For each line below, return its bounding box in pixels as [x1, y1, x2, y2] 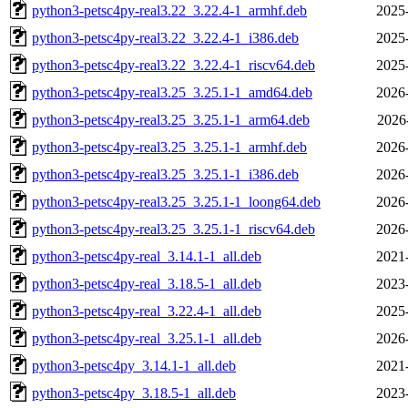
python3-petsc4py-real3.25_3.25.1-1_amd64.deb [32, 84, 312, 100]
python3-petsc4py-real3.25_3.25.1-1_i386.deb [32, 166, 299, 182]
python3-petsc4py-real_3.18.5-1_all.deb [32, 275, 261, 291]
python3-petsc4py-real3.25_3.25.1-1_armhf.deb [32, 138, 307, 155]
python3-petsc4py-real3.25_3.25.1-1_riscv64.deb [32, 220, 315, 237]
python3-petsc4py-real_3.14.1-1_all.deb [32, 248, 261, 264]
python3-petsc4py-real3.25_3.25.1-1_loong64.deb [32, 193, 321, 209]
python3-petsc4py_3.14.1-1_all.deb [32, 357, 236, 373]
